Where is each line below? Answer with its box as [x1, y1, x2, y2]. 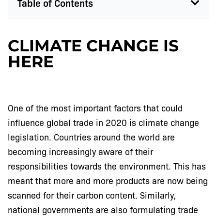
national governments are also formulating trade [8, 203, 198, 216]
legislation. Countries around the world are [8, 131, 175, 143]
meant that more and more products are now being [8, 174, 208, 186]
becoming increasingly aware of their [8, 145, 153, 157]
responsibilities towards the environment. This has [8, 160, 206, 172]
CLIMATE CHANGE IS [8, 36, 179, 56]
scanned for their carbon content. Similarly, [8, 189, 176, 201]
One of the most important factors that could [8, 102, 183, 114]
